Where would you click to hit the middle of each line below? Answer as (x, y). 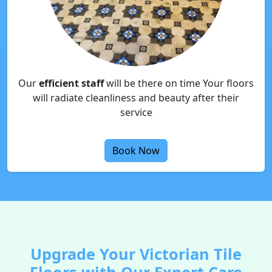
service (136, 112)
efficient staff (71, 83)
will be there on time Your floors (179, 83)
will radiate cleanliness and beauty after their (136, 98)
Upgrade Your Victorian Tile (136, 254)
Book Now (136, 151)
